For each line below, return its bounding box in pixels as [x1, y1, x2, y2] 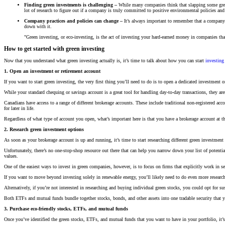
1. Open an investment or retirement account [4, 68, 100, 74]
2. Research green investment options [4, 127, 84, 133]
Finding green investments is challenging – [24, 2, 117, 8]
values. [4, 153, 18, 159]
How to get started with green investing [4, 45, 104, 52]
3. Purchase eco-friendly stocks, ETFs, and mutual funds [4, 206, 128, 212]
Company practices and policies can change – [24, 18, 123, 24]
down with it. [24, 23, 52, 29]
